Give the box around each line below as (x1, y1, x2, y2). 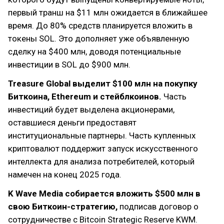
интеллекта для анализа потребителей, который (8, 156, 194, 166)
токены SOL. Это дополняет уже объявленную (8, 33, 189, 43)
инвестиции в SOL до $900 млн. (8, 59, 130, 69)
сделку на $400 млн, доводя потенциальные (8, 46, 181, 56)
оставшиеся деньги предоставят (8, 117, 136, 127)
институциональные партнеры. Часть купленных (8, 130, 195, 140)
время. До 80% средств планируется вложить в (8, 20, 192, 30)
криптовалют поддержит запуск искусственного (8, 143, 198, 153)
